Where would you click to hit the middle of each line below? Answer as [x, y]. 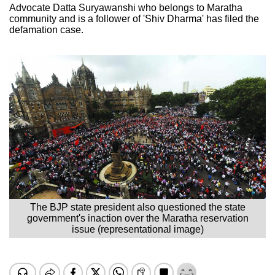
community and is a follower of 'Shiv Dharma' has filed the [134, 18]
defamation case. [46, 29]
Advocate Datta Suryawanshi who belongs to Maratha [126, 7]
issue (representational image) [137, 229]
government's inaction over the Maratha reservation [137, 218]
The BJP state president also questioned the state [137, 207]
